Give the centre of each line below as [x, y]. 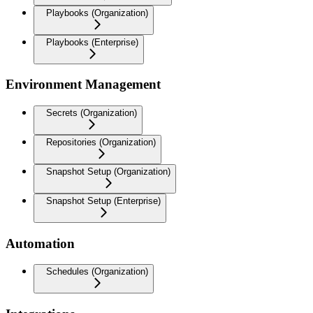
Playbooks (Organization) [97, 13]
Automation [40, 243]
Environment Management [83, 85]
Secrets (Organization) [92, 113]
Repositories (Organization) [101, 142]
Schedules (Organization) [97, 272]
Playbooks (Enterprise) [92, 42]
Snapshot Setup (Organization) [108, 172]
